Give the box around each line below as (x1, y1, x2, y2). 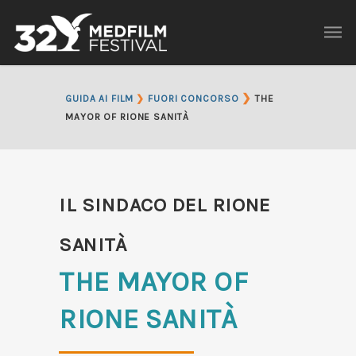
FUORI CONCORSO (148, 93, 239, 104)
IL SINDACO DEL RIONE (59, 193, 270, 216)
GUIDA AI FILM (65, 93, 133, 104)
